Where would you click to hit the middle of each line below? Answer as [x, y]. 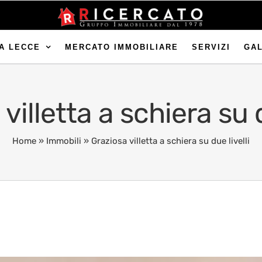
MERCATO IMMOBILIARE [121, 47]
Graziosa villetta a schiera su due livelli [170, 141]
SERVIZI [211, 47]
